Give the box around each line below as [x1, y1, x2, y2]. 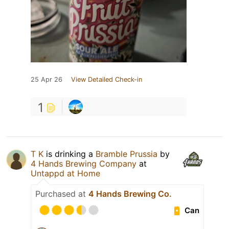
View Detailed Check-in [71, 76, 142, 84]
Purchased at [35, 189, 88, 199]
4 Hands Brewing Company [31, 158, 136, 169]
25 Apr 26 [31, 76, 62, 84]
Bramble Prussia [96, 149, 157, 159]
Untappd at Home [31, 168, 100, 179]
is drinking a [43, 149, 96, 159]
